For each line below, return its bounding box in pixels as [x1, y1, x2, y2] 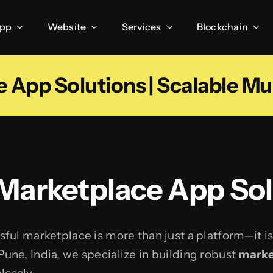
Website [47, 20, 87, 33]
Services [121, 20, 161, 33]
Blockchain [196, 20, 249, 33]
